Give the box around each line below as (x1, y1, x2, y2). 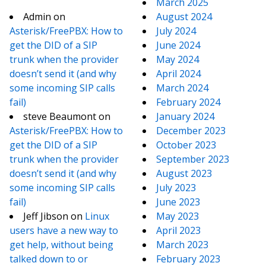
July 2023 (156, 181, 196, 194)
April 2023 (156, 224, 201, 237)
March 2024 (156, 81, 208, 94)
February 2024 (156, 96, 220, 109)
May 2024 (156, 53, 199, 66)
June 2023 (156, 195, 200, 208)
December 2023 (156, 124, 226, 137)
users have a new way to (9, 224, 118, 237)
